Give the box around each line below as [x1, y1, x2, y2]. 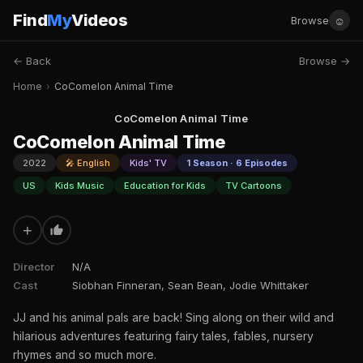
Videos [71, 11, 127, 30]
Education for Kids [124, 180, 206, 191]
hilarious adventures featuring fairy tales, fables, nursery [13, 329, 314, 343]
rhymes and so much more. [13, 348, 156, 361]
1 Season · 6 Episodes [186, 157, 288, 169]
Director [13, 260, 54, 273]
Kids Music [55, 180, 105, 191]
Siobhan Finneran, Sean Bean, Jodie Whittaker [72, 279, 309, 292]
